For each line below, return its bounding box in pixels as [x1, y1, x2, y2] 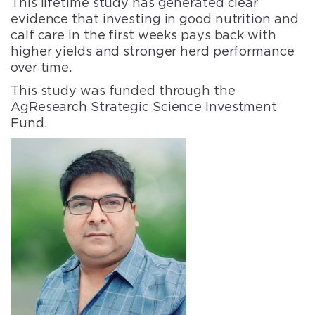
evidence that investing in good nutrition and [11, 11, 299, 26]
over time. [11, 59, 72, 75]
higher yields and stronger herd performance [11, 43, 295, 58]
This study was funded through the [11, 82, 236, 98]
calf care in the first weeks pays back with [11, 27, 276, 42]
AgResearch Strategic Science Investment [11, 98, 278, 114]
